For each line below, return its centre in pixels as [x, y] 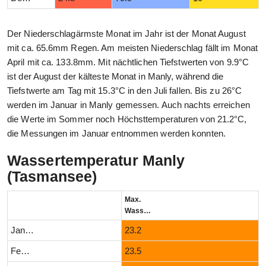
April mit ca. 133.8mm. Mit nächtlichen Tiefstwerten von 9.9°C [128, 62]
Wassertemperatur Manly [96, 161]
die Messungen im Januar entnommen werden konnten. [116, 134]
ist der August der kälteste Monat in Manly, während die [115, 77]
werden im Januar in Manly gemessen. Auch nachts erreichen [129, 105]
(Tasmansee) [52, 177]
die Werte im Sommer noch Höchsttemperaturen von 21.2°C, [127, 119]
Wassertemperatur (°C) [148, 211]
